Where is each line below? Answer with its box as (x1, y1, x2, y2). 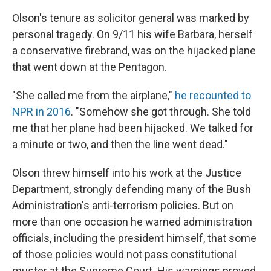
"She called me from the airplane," (12, 89, 175, 102)
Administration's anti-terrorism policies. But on (12, 199, 233, 212)
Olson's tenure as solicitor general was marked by (12, 11, 249, 24)
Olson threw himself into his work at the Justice (12, 166, 241, 179)
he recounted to (175, 89, 251, 102)
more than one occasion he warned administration (12, 215, 252, 228)
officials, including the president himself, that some (12, 232, 256, 244)
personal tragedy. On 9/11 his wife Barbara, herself (12, 28, 253, 41)
